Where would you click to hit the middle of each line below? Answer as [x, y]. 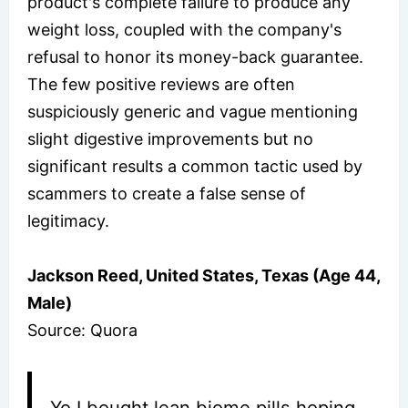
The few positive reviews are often [161, 84]
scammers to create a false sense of [167, 193]
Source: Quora [82, 330]
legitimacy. [68, 220]
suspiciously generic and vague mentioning [193, 111]
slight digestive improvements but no [170, 138]
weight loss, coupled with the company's [184, 29]
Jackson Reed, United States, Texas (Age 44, [204, 275]
